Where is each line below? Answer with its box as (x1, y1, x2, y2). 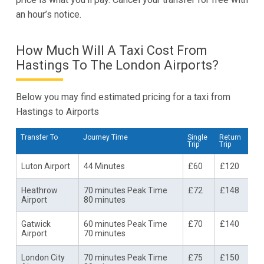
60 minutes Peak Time (83, 219, 167, 229)
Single (187, 133, 207, 141)
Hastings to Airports (15, 105, 99, 117)
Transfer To (20, 133, 58, 141)
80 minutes (83, 194, 126, 204)
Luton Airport (21, 161, 70, 171)
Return (219, 133, 241, 141)
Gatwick (21, 219, 51, 229)
